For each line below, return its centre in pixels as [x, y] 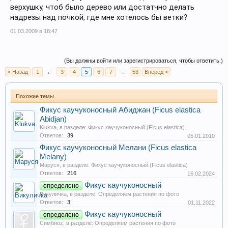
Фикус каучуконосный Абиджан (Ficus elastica [120, 110]
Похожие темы [35, 96]
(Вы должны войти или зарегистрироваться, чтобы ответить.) [144, 61]
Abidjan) [53, 119]
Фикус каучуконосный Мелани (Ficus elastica [118, 148]
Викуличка [53, 194]
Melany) [53, 157]
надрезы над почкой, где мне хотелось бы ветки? [99, 17]
